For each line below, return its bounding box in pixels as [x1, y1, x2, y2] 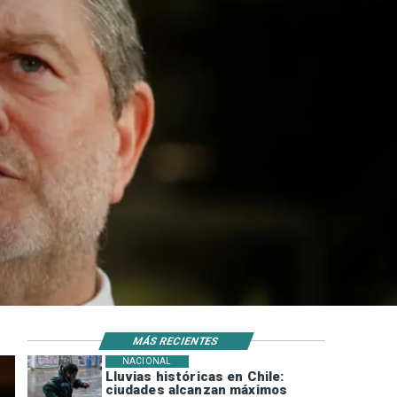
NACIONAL [122, 356, 171, 367]
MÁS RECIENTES [131, 334, 222, 347]
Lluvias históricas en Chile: [105, 369, 284, 385]
